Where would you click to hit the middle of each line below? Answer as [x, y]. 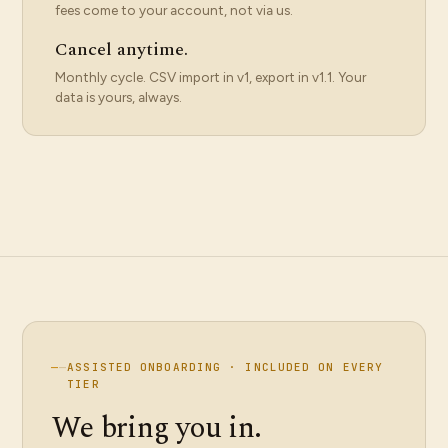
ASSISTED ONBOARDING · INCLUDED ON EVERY [225, 367]
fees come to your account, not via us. [174, 10]
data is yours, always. [118, 97]
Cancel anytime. [121, 49]
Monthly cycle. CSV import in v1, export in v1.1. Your [210, 77]
